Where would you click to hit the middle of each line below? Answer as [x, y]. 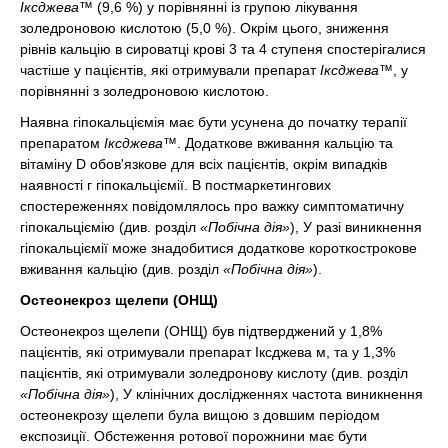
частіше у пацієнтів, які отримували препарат [170, 69]
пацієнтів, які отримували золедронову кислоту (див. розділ [214, 372]
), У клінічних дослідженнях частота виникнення [266, 393]
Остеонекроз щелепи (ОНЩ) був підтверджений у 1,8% [201, 330]
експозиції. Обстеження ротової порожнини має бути [193, 435]
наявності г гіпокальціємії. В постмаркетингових [175, 184]
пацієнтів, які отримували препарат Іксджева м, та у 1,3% [207, 351]
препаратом [62, 142]
